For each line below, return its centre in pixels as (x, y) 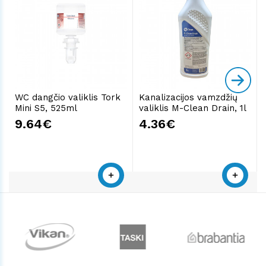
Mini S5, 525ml (46, 108)
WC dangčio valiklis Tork (68, 97)
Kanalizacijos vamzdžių (188, 97)
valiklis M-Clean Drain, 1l (193, 108)
